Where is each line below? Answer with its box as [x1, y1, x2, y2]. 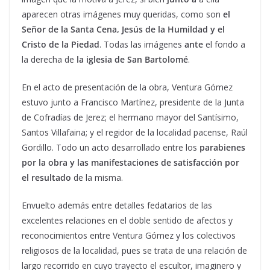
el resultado [22, 172, 71, 183]
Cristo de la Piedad [22, 39, 99, 50]
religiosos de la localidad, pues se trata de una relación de [22, 245, 247, 256]
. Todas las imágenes [99, 39, 184, 50]
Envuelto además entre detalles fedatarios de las [22, 199, 212, 211]
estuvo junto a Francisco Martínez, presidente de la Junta [22, 96, 244, 108]
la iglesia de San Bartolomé [77, 54, 188, 65]
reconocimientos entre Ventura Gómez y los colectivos [22, 230, 236, 241]
